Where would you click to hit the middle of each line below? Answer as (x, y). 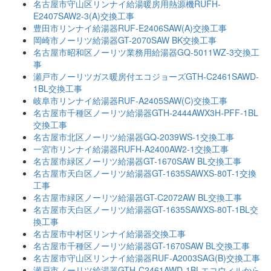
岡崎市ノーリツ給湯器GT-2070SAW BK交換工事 (125, 40)
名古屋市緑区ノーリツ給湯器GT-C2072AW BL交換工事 (138, 197)
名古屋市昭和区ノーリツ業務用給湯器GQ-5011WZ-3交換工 (146, 52)
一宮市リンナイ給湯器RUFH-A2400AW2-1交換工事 (131, 149)
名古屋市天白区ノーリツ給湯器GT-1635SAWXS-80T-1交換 (145, 173)
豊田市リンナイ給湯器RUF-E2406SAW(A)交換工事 (130, 28)
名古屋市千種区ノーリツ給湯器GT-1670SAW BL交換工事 (142, 245)
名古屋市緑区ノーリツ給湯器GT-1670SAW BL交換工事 (137, 161)
